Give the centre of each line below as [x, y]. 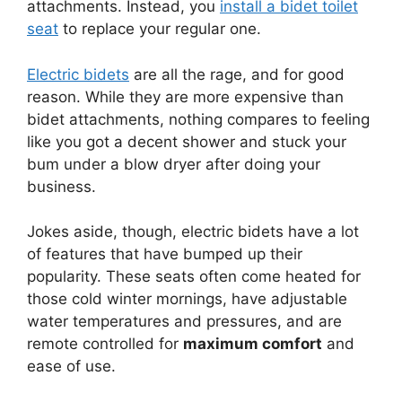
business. [64, 186]
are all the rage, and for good [237, 74]
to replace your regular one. [160, 29]
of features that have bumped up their [165, 254]
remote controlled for [105, 344]
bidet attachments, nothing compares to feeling [198, 119]
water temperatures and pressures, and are [184, 322]
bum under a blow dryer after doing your [174, 164]
